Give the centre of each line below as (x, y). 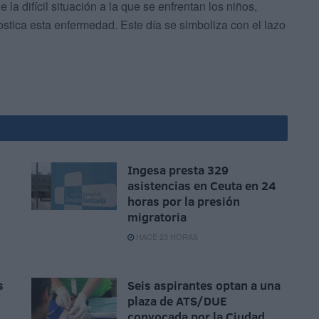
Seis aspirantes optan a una (204, 285)
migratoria (157, 216)
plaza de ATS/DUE (177, 300)
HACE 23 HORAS (166, 236)
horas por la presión (184, 201)
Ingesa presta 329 (178, 169)
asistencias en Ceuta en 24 (202, 185)
